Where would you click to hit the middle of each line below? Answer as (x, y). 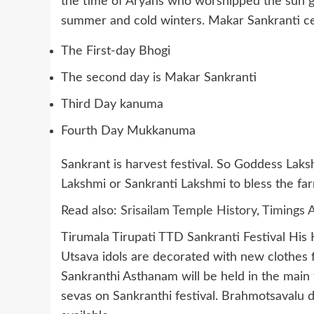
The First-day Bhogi (116, 52)
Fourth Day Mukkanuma (128, 131)
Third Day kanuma (112, 105)
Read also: (91, 211)
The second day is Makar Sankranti (159, 78)
